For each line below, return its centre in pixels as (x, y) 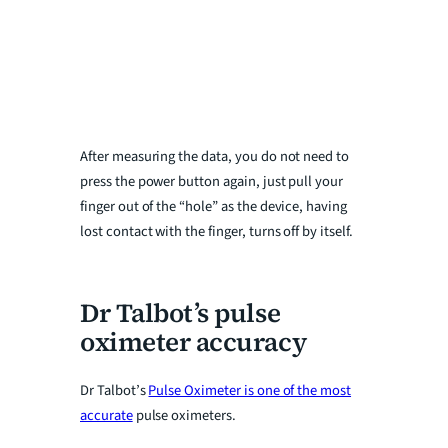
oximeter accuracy (193, 341)
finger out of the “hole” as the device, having (213, 206)
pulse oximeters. (184, 416)
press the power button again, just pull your (212, 181)
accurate (106, 416)
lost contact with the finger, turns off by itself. (216, 231)
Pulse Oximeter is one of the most (250, 391)
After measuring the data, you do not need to (215, 156)
